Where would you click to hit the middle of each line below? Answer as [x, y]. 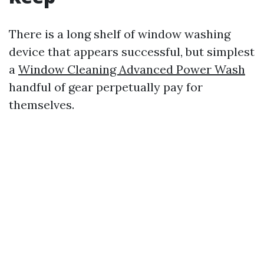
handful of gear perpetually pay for [106, 87]
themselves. [42, 105]
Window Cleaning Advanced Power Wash [132, 69]
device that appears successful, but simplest [132, 52]
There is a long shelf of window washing [120, 34]
